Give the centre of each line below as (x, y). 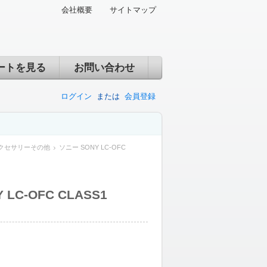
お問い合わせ (104, 67)
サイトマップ (133, 10)
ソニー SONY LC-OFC (92, 147)
